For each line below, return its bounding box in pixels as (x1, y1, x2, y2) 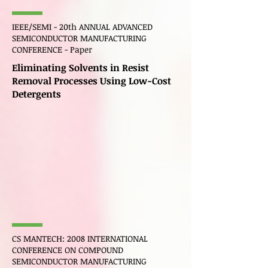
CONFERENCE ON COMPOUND (12, 244, 123, 255)
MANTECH (23, 233, 62, 244)
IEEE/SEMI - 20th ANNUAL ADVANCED (12, 21, 153, 32)
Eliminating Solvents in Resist (12, 61, 149, 74)
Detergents (12, 87, 61, 100)
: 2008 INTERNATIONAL (62, 233, 148, 244)
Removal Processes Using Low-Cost (12, 74, 171, 87)
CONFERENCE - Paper (12, 44, 92, 55)
